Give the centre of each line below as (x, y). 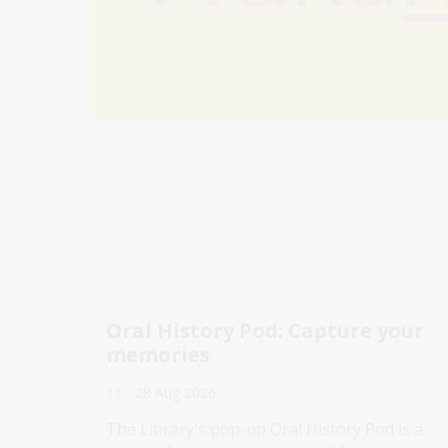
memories (158, 355)
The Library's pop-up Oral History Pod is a (264, 429)
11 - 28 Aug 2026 (161, 393)
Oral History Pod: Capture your (265, 331)
